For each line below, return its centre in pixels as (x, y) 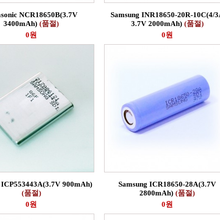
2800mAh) (157, 193)
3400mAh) (21, 24)
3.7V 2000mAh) (157, 24)
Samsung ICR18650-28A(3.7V (167, 184)
